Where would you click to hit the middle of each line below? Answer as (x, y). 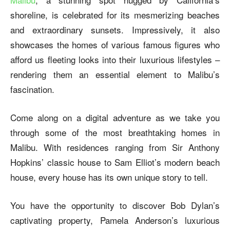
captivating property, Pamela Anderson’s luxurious (115, 220)
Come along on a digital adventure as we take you (115, 117)
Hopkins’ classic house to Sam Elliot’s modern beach (115, 162)
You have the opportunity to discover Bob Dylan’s (115, 205)
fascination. (32, 89)
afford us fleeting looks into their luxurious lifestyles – (115, 59)
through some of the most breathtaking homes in (115, 132)
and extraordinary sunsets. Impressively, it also (115, 29)
